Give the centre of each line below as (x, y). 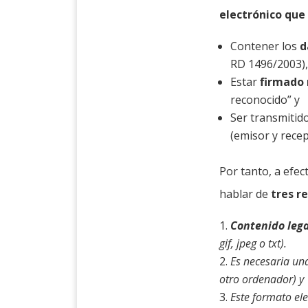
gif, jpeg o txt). (253, 244)
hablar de (245, 194)
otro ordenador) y (262, 279)
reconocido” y (265, 100)
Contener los (265, 46)
